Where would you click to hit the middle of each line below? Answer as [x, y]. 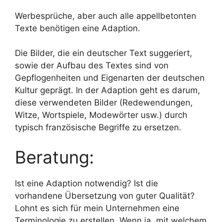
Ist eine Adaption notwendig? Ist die [86, 183]
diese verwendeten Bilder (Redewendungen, [104, 103]
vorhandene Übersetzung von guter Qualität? [105, 195]
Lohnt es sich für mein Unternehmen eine [97, 208]
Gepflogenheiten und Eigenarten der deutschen [110, 78]
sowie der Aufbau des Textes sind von [92, 66]
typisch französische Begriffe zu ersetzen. [98, 128]
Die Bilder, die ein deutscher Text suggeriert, [104, 53]
